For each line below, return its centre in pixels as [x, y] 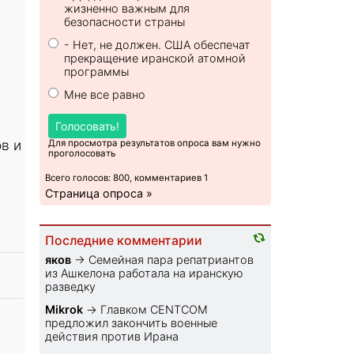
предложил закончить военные [132, 323]
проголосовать [82, 154]
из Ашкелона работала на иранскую [145, 273]
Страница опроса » [99, 194]
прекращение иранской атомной [155, 58]
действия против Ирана [112, 337]
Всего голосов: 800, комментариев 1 [127, 178]
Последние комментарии [124, 241]
